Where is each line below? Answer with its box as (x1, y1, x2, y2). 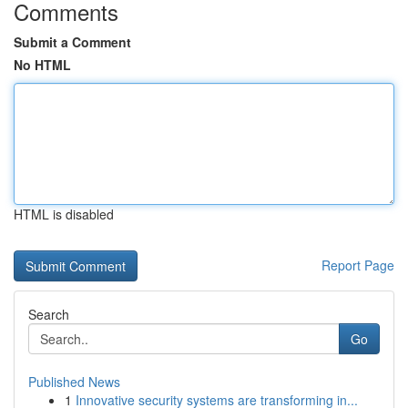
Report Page (321, 256, 394, 274)
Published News (28, 372, 120, 391)
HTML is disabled (14, 205, 114, 223)
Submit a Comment (14, 33, 131, 51)
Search (28, 305, 69, 323)
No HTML (14, 56, 71, 74)
